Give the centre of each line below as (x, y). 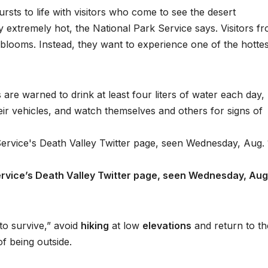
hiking (95, 226)
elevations (167, 226)
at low (126, 226)
